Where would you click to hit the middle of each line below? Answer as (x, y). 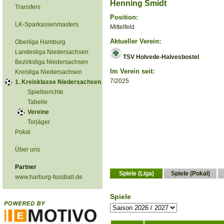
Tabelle (37, 102)
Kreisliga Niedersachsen (48, 72)
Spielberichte (45, 92)
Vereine (38, 112)
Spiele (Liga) (136, 173)
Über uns (27, 149)
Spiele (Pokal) (190, 173)
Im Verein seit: (132, 71)
